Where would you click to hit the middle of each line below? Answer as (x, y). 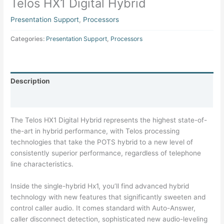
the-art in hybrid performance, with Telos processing (95, 131)
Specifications (35, 99)
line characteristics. (42, 164)
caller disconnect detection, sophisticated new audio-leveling (109, 219)
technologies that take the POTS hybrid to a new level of (102, 142)
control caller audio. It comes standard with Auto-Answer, (103, 208)
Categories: (28, 39)
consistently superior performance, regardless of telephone (106, 153)
